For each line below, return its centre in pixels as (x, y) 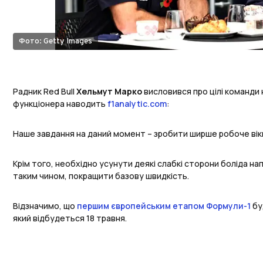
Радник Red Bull (45, 92)
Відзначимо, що (45, 206)
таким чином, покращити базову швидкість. (101, 176)
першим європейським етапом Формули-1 (164, 206)
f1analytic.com (137, 104)
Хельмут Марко (109, 92)
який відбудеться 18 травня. (71, 218)
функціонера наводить (60, 104)
